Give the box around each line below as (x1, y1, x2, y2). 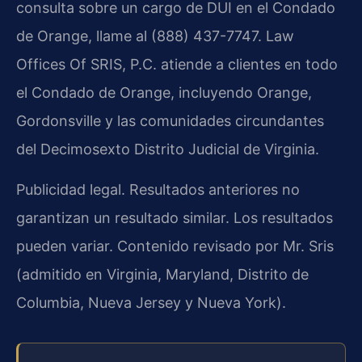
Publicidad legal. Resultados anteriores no (16, 180, 300, 198)
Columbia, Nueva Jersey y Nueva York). (16, 293, 286, 311)
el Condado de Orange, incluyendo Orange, (16, 84, 312, 102)
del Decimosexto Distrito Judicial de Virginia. (16, 141, 319, 158)
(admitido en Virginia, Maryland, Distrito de (16, 265, 309, 283)
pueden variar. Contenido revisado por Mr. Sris (16, 237, 334, 255)
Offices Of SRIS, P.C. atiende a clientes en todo (16, 56, 338, 74)
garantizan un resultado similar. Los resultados (16, 208, 333, 226)
